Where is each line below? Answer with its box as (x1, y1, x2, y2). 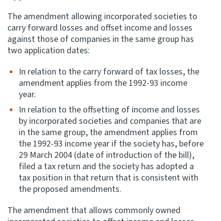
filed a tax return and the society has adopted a (19, 160, 194, 173)
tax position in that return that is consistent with (19, 172, 198, 184)
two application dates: (7, 44, 90, 57)
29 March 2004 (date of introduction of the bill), (19, 149, 194, 161)
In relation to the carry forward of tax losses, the (19, 66, 199, 78)
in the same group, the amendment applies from (19, 126, 198, 139)
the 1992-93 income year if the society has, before (19, 138, 204, 150)
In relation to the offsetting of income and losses (19, 104, 200, 116)
